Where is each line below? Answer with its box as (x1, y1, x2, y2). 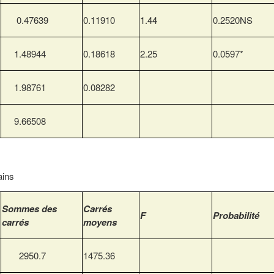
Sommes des (2, 202, 57, 216)
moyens (83, 215, 117, 229)
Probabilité (213, 209, 259, 223)
